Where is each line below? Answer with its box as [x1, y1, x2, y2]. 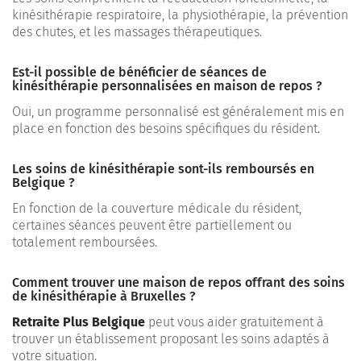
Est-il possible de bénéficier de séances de [12, 64, 267, 80]
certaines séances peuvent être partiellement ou [12, 217, 292, 233]
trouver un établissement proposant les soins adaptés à [12, 330, 330, 346]
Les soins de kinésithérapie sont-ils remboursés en [12, 160, 314, 176]
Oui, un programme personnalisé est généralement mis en [12, 103, 344, 119]
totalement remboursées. [12, 234, 157, 250]
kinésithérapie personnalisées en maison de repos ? [12, 77, 322, 93]
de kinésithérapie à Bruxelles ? [12, 288, 196, 304]
